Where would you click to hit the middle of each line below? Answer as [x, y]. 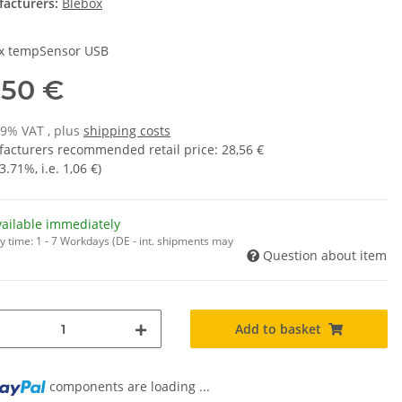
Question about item [325, 256]
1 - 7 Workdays [74, 241]
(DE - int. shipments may [173, 241]
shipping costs [127, 131]
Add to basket [278, 329]
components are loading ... [130, 387]
